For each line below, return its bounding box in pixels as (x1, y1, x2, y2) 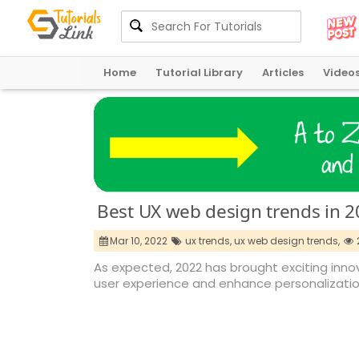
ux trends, (184, 234, 232, 248)
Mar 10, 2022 (110, 234, 171, 248)
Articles (262, 65, 304, 80)
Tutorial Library (155, 65, 243, 80)
